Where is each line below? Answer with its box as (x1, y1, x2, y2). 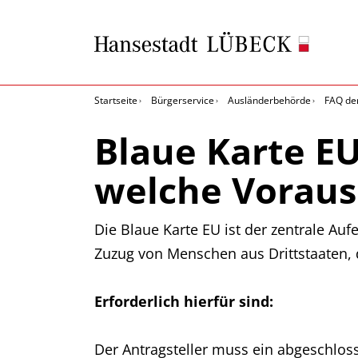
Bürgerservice (151, 93, 214, 107)
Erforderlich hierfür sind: (94, 292, 273, 311)
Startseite (94, 93, 137, 107)
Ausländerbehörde (228, 93, 311, 107)
